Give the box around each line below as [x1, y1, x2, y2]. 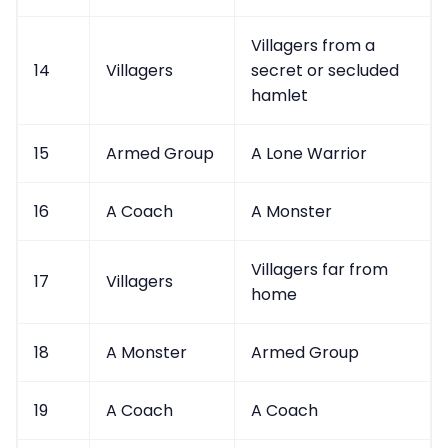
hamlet [251, 84, 308, 108]
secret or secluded [251, 59, 399, 83]
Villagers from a [251, 34, 375, 58]
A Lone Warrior [251, 142, 367, 166]
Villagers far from [251, 258, 388, 282]
